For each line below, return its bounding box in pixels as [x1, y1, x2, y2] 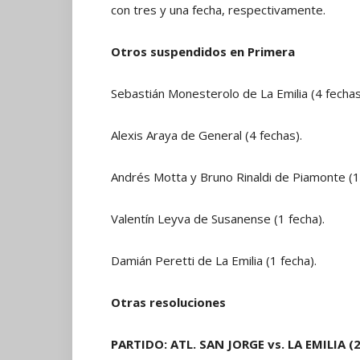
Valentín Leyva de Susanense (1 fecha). [111, 211, 325, 227]
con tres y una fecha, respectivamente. [111, 2, 325, 18]
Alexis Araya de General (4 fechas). [111, 127, 302, 143]
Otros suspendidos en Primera [111, 43, 295, 59]
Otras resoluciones [111, 294, 226, 310]
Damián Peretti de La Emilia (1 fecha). [111, 252, 317, 268]
